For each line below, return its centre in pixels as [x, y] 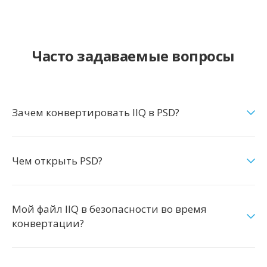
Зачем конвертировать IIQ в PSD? [96, 112]
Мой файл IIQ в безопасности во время [109, 209]
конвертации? [48, 223]
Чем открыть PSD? [57, 161]
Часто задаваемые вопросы [133, 56]
